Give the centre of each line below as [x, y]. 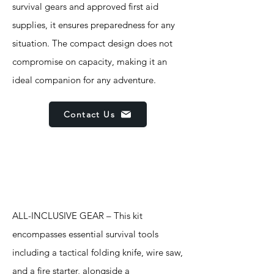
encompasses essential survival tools [85, 234]
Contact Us [89, 114]
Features [46, 178]
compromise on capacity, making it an [90, 61]
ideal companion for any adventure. [84, 80]
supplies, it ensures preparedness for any [94, 25]
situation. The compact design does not [92, 43]
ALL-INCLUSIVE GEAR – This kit [77, 216]
